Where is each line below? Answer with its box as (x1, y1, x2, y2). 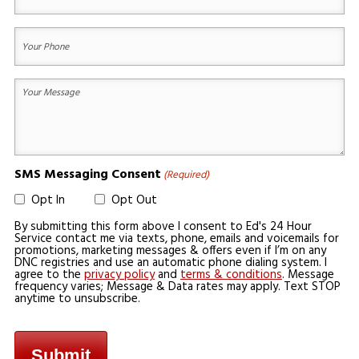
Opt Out (111, 191, 157, 211)
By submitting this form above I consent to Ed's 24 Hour (14, 217, 312, 237)
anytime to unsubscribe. (14, 289, 140, 309)
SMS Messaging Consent (14, 164, 161, 186)
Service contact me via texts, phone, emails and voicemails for (14, 229, 339, 249)
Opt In (30, 191, 65, 211)
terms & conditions (179, 265, 282, 285)
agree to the (14, 265, 84, 285)
